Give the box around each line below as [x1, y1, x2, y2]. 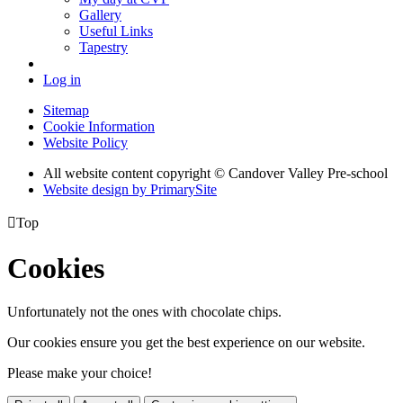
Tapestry [79, 40, 128, 56]
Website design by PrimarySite [43, 182, 217, 198]
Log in [43, 72, 81, 88]
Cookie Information [43, 119, 155, 135]
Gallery [79, 7, 121, 23]
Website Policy [43, 135, 128, 151]
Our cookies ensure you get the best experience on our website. [7, 334, 365, 350]
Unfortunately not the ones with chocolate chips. [7, 303, 282, 319]
